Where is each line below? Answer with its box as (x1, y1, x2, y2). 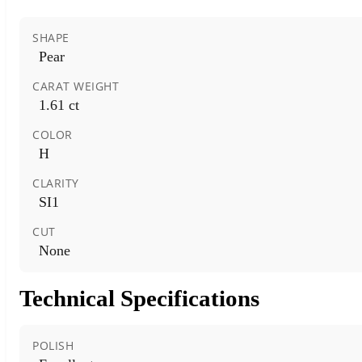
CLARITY (32, 175, 79, 191)
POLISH (32, 337, 74, 353)
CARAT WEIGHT (32, 78, 119, 94)
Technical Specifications (19, 284, 259, 311)
